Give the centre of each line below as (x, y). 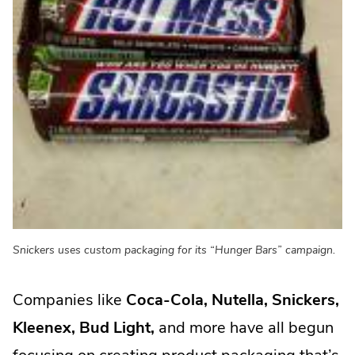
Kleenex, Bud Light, (84, 327)
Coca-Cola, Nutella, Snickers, (233, 300)
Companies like (69, 300)
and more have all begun (244, 327)
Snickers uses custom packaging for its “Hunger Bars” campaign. (174, 249)
